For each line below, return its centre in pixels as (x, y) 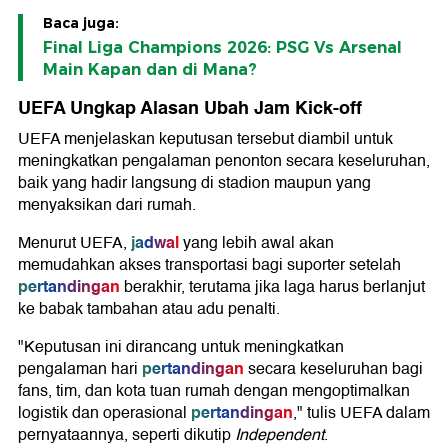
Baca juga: (81, 23)
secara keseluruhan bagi (333, 369)
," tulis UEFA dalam (361, 413)
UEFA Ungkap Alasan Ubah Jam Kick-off (190, 108)
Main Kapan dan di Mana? (150, 70)
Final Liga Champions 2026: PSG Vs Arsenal (222, 48)
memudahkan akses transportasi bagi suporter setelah (209, 265)
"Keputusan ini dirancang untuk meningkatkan (181, 347)
